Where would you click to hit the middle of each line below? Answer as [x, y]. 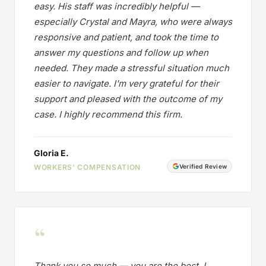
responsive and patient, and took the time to [126, 37]
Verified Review [203, 166]
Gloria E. [51, 153]
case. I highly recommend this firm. [108, 114]
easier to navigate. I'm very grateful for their [126, 83]
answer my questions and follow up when [121, 52]
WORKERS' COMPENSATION [88, 167]
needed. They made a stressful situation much [132, 68]
